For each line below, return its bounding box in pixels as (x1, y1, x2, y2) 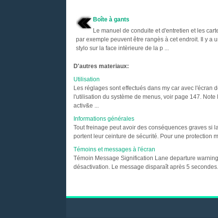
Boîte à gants (92, 16, 129, 23)
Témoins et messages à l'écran (73, 146, 155, 153)
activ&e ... (73, 102, 99, 109)
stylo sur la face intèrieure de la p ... (75, 45, 169, 52)
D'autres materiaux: (73, 63, 129, 70)
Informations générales (73, 115, 134, 122)
